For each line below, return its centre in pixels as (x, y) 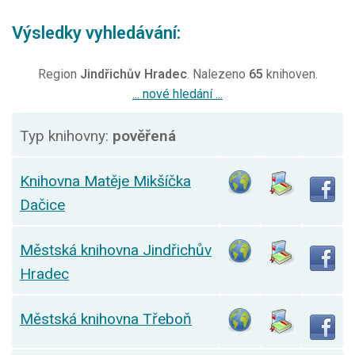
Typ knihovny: (66, 136)
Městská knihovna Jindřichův (116, 250)
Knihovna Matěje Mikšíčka (105, 181)
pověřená (144, 136)
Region (59, 74)
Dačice (42, 205)
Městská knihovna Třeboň (106, 319)
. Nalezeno (218, 74)
